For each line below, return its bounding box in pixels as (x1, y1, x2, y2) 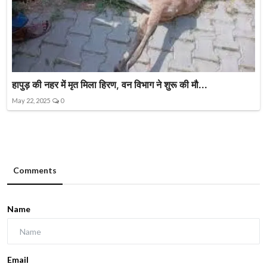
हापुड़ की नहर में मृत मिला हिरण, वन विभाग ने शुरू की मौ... (12, 79, 207, 91)
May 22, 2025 (12, 97, 50, 105)
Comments (13, 165, 57, 176)
